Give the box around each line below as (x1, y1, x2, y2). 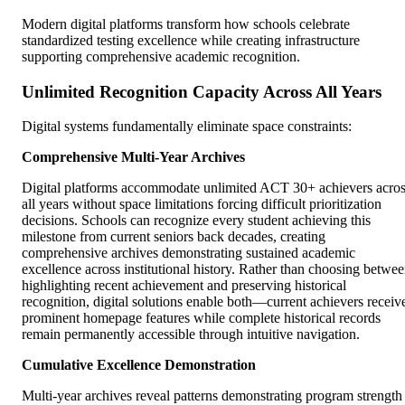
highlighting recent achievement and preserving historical (22, 278, 346, 294)
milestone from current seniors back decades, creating (22, 229, 325, 245)
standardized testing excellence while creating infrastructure (22, 32, 360, 48)
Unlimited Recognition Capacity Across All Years (22, 81, 381, 101)
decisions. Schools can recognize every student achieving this (22, 212, 371, 229)
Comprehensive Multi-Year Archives (22, 149, 245, 165)
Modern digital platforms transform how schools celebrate (22, 15, 350, 32)
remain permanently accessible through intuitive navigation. (22, 326, 360, 343)
